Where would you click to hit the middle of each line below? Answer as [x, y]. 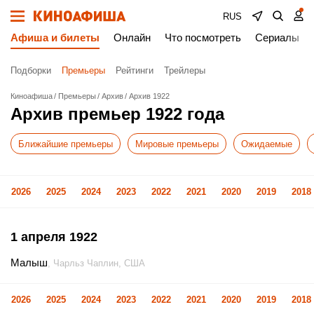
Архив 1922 [149, 96]
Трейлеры [185, 70]
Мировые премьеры [177, 144]
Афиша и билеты [55, 37]
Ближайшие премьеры [66, 144]
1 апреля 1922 [54, 237]
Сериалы [277, 37]
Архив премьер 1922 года [117, 114]
